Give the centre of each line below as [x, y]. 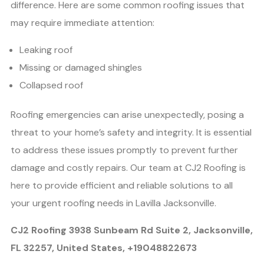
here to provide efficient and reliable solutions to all [122, 186]
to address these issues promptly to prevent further [124, 150]
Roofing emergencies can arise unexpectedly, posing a [127, 115]
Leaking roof [46, 50]
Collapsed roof [51, 85]
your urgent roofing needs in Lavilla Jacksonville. [113, 203]
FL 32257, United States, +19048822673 [104, 248]
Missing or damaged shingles [81, 68]
